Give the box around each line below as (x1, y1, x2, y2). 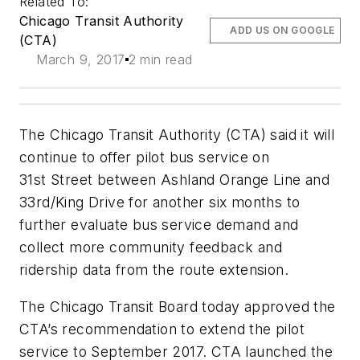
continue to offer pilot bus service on (19, 149, 270, 166)
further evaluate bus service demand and (19, 216, 299, 234)
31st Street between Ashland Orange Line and (19, 171, 330, 189)
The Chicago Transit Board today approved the (19, 297, 336, 315)
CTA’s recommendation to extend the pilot (19, 320, 305, 337)
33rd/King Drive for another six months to (19, 194, 301, 211)
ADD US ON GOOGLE (230, 24, 335, 37)
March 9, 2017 (36, 51, 125, 68)
